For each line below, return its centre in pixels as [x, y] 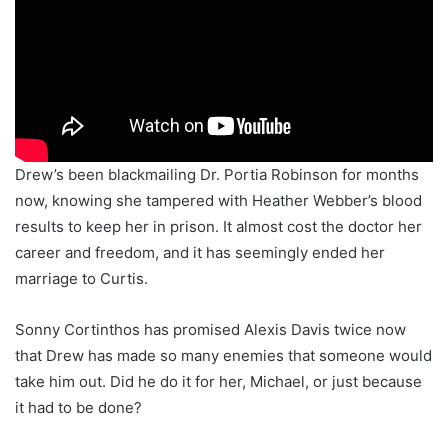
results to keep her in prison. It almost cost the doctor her [218, 227]
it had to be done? [78, 408]
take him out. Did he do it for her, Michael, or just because [218, 382]
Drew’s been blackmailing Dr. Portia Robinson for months [217, 175]
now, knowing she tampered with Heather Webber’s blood [218, 201]
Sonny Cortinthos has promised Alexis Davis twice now [210, 330]
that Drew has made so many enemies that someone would [223, 356]
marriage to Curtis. [81, 279]
